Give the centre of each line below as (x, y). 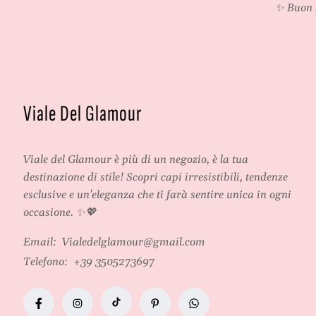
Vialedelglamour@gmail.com (133, 242)
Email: (40, 242)
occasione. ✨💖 (60, 213)
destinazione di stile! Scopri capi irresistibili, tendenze (156, 178)
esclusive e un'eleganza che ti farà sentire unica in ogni (157, 195)
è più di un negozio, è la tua (180, 160)
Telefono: (47, 262)
